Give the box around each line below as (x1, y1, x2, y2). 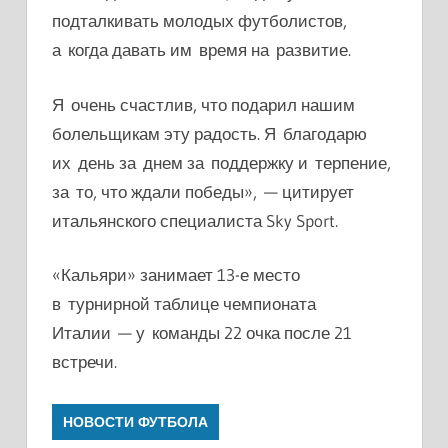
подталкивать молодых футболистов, (52, 10, 347, 32)
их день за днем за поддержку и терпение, (52, 151, 391, 173)
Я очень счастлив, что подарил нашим (52, 93, 355, 115)
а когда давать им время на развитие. (52, 39, 351, 61)
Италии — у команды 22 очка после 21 (52, 322, 352, 344)
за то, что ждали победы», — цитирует (52, 180, 354, 202)
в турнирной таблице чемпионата (52, 293, 316, 315)
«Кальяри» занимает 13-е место (52, 264, 300, 286)
